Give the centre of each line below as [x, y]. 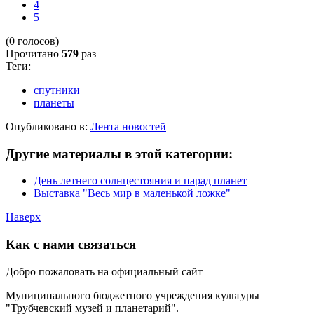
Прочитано [34, 53]
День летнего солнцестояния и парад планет [140, 181]
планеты [54, 102]
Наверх [23, 217]
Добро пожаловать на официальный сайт [104, 271]
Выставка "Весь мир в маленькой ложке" [132, 193]
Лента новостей [128, 126]
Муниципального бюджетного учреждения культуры [132, 295]
